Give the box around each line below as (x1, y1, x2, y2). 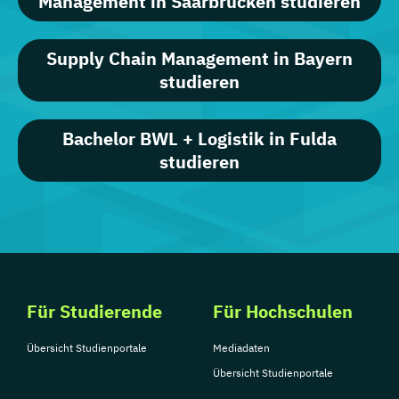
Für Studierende (27, 299, 162, 323)
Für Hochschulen (213, 299, 353, 323)
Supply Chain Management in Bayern (46, 46, 353, 70)
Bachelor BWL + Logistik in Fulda (62, 126, 337, 151)
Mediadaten (213, 341, 270, 354)
